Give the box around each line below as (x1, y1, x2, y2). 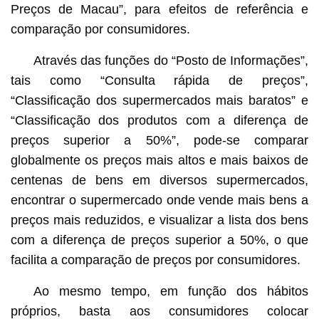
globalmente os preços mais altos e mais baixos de (10, 152, 309, 167)
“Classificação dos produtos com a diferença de (10, 113, 309, 127)
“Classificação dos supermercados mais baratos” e (10, 93, 309, 108)
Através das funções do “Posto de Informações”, (33, 53, 309, 68)
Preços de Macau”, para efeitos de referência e (10, 1, 309, 16)
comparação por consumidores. (10, 21, 190, 36)
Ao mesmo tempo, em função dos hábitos (33, 283, 309, 298)
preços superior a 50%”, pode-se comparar (10, 132, 309, 147)
